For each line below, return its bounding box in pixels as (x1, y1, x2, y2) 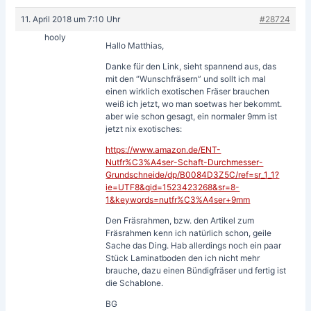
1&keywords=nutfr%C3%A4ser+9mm (106, 194, 251, 205)
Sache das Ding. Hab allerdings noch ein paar (106, 239, 282, 251)
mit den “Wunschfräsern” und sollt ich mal (106, 73, 267, 84)
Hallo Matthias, (106, 40, 165, 51)
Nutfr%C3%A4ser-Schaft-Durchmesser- (106, 156, 264, 167)
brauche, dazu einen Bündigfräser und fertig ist (106, 264, 287, 276)
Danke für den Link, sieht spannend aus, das (106, 60, 277, 72)
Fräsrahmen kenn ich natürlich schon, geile (106, 227, 272, 238)
